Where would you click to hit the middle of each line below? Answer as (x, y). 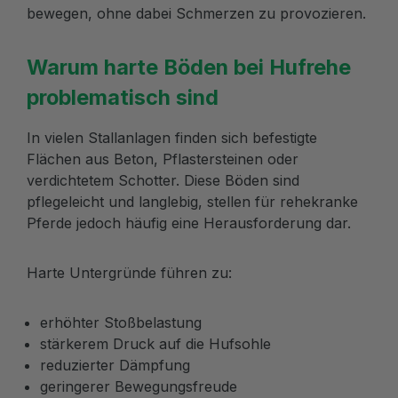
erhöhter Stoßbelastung (121, 322)
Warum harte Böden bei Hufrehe (189, 67)
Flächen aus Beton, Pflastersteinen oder (163, 159)
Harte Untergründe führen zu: (129, 272)
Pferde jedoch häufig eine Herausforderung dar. (189, 223)
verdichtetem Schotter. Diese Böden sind (163, 180)
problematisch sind (123, 97)
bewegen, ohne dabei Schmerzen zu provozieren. (196, 13)
